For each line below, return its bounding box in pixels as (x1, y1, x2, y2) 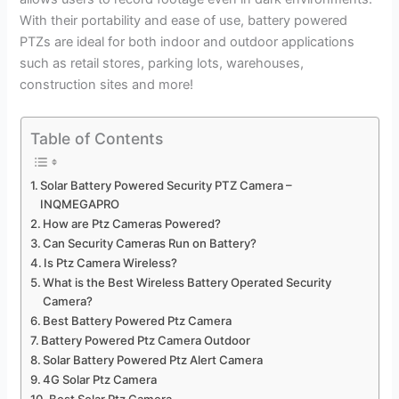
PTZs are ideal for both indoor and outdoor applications (20, 34, 355, 51)
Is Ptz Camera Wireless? (44, 256, 178, 271)
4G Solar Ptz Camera (43, 372, 158, 387)
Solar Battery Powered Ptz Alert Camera (43, 353, 264, 368)
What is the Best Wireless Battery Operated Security (43, 275, 332, 290)
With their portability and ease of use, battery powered (20, 12, 348, 29)
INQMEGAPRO (40, 197, 120, 212)
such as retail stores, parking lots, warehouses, (20, 55, 305, 72)
